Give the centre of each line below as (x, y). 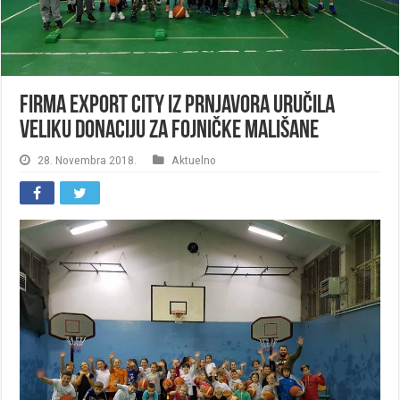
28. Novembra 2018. (87, 160)
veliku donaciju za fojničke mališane (170, 132)
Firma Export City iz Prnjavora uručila (178, 107)
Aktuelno (194, 160)
